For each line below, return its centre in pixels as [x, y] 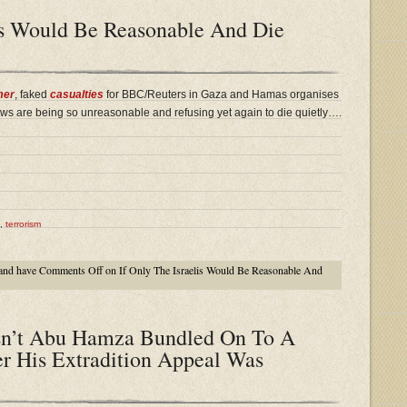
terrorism [23, 223]
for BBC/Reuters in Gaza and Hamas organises [221, 94]
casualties [77, 94]
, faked [32, 94]
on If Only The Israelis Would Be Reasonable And [213, 269]
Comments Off [71, 269]
